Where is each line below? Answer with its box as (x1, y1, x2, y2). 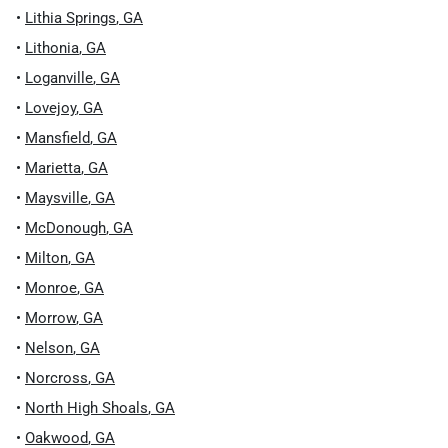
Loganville (25, 69, 93, 87)
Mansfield (25, 129, 90, 147)
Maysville (25, 189, 88, 207)
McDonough (25, 219, 106, 237)
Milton (25, 249, 68, 267)
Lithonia (25, 39, 79, 57)
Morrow (25, 309, 76, 327)
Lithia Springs (25, 9, 116, 27)
